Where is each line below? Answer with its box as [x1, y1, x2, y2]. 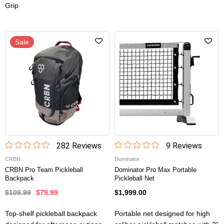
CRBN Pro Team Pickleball [5, 166, 83, 174]
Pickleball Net [114, 174, 154, 182]
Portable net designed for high [114, 209, 210, 218]
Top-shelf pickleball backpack [5, 209, 97, 218]
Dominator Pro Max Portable [114, 166, 196, 174]
